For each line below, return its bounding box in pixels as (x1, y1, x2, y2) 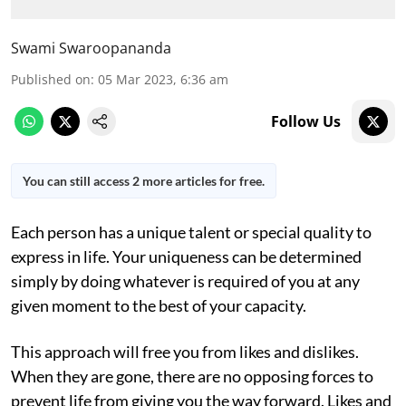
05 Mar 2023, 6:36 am (98, 70, 228, 88)
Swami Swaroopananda (11, 37, 171, 58)
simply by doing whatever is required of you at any (11, 270, 360, 291)
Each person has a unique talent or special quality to (11, 221, 372, 242)
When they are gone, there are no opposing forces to (11, 365, 373, 386)
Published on (11, 70, 91, 88)
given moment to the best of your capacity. (11, 295, 306, 315)
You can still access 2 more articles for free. (23, 172, 265, 188)
